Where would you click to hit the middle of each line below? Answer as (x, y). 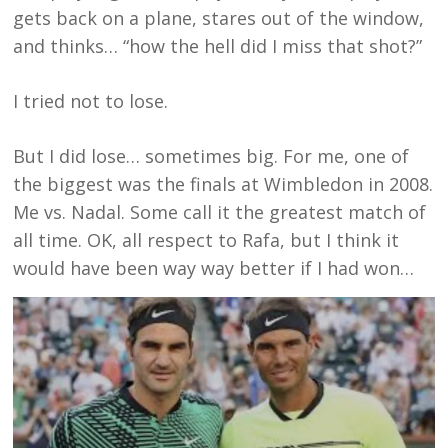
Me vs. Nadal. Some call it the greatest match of (220, 212)
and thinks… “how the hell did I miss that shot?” (218, 46)
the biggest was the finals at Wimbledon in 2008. (223, 184)
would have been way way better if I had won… (214, 268)
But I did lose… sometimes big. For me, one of (211, 156)
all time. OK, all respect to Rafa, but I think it (206, 240)
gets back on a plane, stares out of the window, (219, 18)
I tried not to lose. (91, 101)
